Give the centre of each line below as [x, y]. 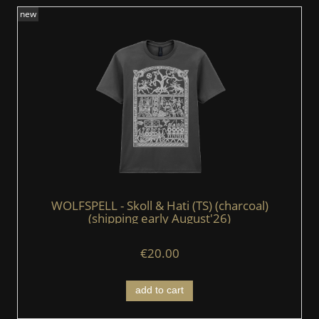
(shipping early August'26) [159, 218]
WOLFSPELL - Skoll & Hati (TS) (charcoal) [159, 205]
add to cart [159, 291]
